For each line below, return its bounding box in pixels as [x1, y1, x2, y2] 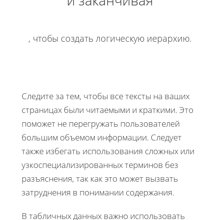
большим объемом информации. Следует [22, 132, 182, 143]
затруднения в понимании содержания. [22, 187, 174, 198]
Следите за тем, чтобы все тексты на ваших [22, 90, 190, 102]
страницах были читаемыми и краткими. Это [22, 104, 193, 116]
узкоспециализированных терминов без [22, 159, 178, 171]
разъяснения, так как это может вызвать [22, 173, 178, 185]
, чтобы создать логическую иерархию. [28, 32, 192, 45]
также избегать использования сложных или [22, 145, 194, 157]
